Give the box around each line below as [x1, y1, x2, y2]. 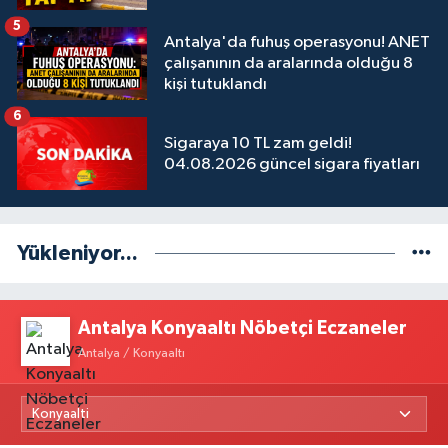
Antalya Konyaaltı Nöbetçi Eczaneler [78, 318, 408, 338]
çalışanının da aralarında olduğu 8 [164, 54, 413, 72]
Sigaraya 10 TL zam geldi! [164, 134, 352, 152]
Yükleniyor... [17, 243, 138, 265]
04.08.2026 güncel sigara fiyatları [164, 155, 420, 173]
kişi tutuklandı [164, 75, 267, 93]
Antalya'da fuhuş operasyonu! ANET [164, 33, 430, 51]
